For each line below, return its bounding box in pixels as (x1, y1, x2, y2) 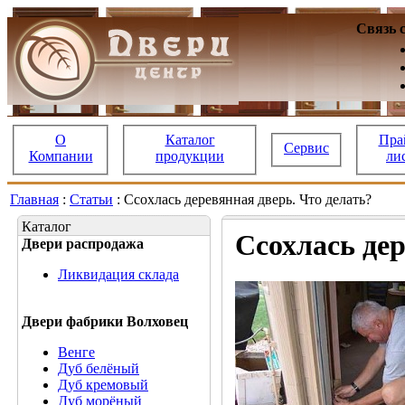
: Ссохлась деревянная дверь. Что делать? (113, 192, 375, 207)
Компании (28, 147, 93, 164)
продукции (155, 147, 224, 164)
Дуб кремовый (58, 377, 148, 392)
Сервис (284, 139, 329, 155)
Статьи (70, 192, 113, 207)
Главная (10, 192, 59, 207)
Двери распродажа (22, 236, 144, 251)
